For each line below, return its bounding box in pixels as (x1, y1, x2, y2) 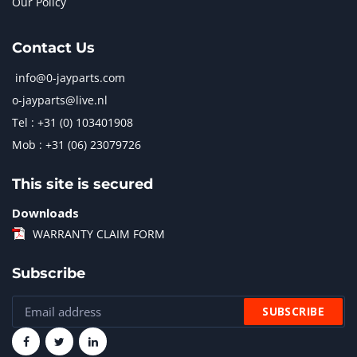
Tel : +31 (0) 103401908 (12, 115, 133, 130)
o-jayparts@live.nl (12, 92, 108, 108)
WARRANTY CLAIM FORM (33, 226, 165, 241)
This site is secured (12, 175, 153, 193)
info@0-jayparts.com (15, 70, 125, 85)
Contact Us (12, 39, 95, 57)
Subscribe (12, 265, 85, 282)
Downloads (12, 205, 79, 221)
